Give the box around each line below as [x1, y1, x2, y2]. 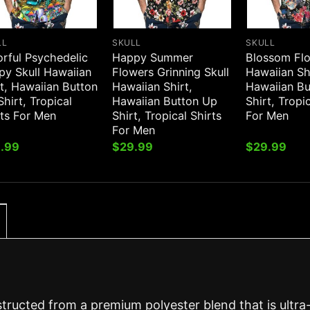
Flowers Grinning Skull [111, 64, 229, 79]
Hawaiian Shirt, [111, 79, 192, 93]
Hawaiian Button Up [111, 93, 217, 108]
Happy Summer [111, 50, 193, 64]
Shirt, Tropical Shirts [111, 108, 221, 122]
